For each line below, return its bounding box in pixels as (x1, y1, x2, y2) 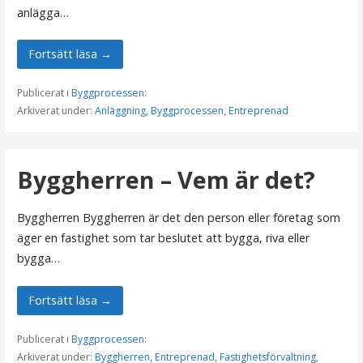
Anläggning (94, 104, 146, 118)
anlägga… (16, 4, 69, 20)
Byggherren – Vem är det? (16, 163, 315, 195)
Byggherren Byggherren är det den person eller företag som (16, 210, 340, 226)
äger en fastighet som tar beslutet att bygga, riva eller (16, 230, 310, 246)
